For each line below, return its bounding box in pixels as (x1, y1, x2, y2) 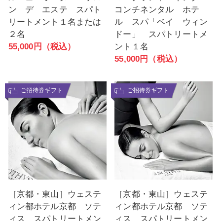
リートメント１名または (8, 17, 102, 27)
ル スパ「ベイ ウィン (114, 17, 208, 27)
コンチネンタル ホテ (114, 4, 199, 14)
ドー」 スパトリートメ (114, 29, 208, 39)
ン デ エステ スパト (8, 4, 102, 14)
